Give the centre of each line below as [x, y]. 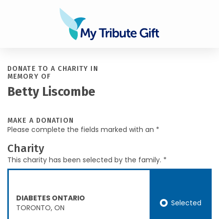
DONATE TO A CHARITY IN [53, 69]
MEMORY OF [29, 77]
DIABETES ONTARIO [51, 198]
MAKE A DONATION [41, 120]
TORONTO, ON [40, 208]
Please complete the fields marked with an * [83, 130]
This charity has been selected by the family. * [87, 160]
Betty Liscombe [51, 92]
